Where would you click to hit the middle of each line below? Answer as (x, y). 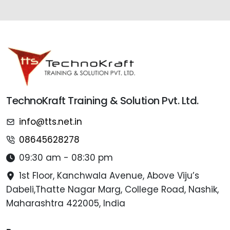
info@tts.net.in (51, 121)
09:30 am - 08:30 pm (66, 157)
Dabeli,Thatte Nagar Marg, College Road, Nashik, (112, 189)
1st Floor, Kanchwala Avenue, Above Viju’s (109, 175)
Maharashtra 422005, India (66, 203)
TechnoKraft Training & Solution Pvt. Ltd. (102, 100)
